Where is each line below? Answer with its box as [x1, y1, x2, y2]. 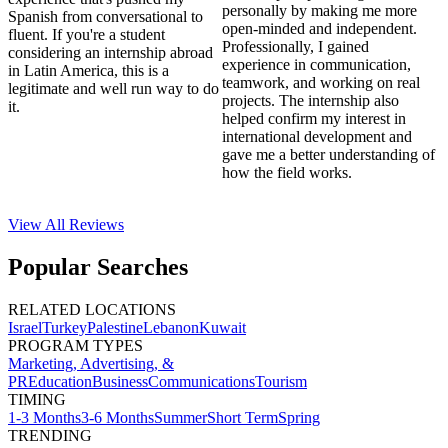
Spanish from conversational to [8, 8, 203, 26]
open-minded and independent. [221, 20, 417, 38]
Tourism [255, 372, 307, 390]
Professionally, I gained [221, 38, 369, 56]
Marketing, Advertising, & [8, 354, 174, 372]
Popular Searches [8, 253, 188, 280]
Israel [8, 318, 42, 336]
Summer [154, 408, 207, 426]
